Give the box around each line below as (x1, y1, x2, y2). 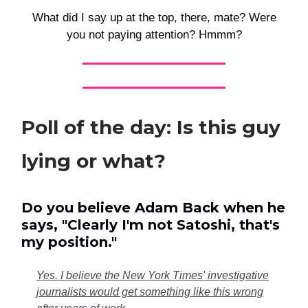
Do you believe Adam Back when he (21, 199, 285, 217)
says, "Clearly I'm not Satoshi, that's (21, 217, 280, 234)
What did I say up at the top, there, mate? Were (32, 11, 276, 25)
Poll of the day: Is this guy (21, 115, 280, 140)
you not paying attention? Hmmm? (66, 28, 242, 42)
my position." (21, 234, 117, 251)
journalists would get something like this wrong (36, 286, 263, 298)
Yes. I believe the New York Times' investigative (36, 269, 269, 282)
